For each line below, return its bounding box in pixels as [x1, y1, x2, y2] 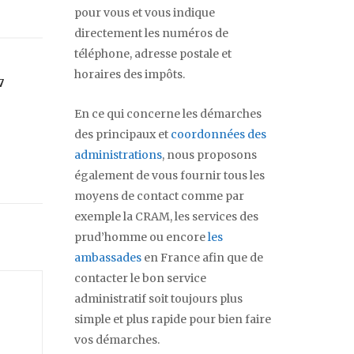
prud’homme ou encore [74, 230, 208, 245]
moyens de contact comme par [74, 189, 244, 204]
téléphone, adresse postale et [74, 47, 232, 62]
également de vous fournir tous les [74, 168, 265, 183]
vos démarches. [74, 333, 160, 348]
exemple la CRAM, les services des [74, 209, 258, 224]
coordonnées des [171, 127, 266, 142]
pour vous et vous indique [74, 6, 215, 21]
